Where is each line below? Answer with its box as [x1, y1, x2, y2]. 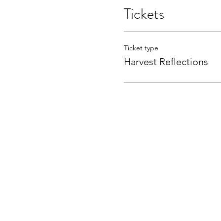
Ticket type [123, 43, 158, 52]
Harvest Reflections [123, 56, 208, 68]
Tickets [123, 3, 164, 24]
